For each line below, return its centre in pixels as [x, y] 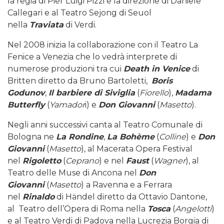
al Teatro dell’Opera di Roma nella [77, 209]
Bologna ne [32, 137]
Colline [172, 137]
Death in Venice [157, 69]
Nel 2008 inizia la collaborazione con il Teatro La [103, 45]
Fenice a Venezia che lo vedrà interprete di [92, 57]
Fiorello [154, 93]
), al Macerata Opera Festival [137, 149]
